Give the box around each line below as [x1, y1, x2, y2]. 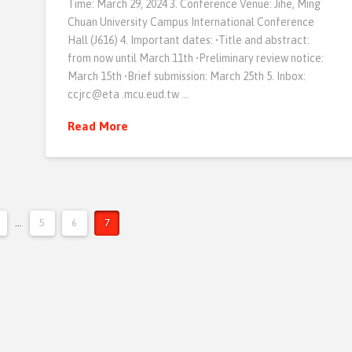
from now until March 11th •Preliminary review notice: [68, 51, 324, 64]
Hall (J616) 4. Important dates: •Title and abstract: [68, 33, 310, 46]
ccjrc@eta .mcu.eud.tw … [68, 87, 189, 101]
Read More [68, 119, 129, 133]
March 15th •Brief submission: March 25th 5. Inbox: [68, 69, 306, 82]
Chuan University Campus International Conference [68, 15, 315, 28]
